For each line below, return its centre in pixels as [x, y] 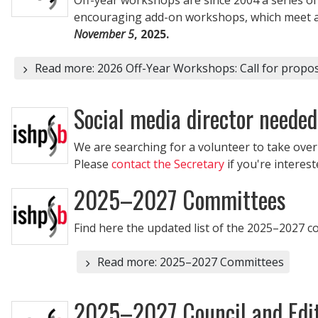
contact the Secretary [168, 164]
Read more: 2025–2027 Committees [189, 262]
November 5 [104, 34]
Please [93, 164]
